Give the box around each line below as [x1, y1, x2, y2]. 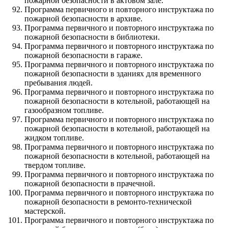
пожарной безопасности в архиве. [24, 14, 142, 23]
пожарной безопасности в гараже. [24, 51, 142, 60]
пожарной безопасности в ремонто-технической [24, 197, 192, 207]
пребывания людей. [24, 78, 93, 88]
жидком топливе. [24, 133, 84, 142]
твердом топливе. [24, 161, 85, 170]
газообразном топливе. [24, 106, 104, 115]
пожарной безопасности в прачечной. [24, 179, 155, 188]
